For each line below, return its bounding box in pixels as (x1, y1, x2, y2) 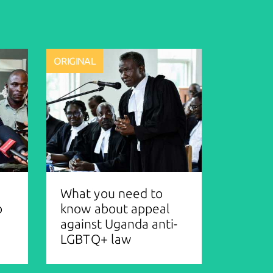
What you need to (60, 186, 163, 201)
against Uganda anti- (60, 216, 178, 232)
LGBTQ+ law (60, 232, 132, 247)
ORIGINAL (54, 55, 96, 67)
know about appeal (60, 201, 170, 216)
